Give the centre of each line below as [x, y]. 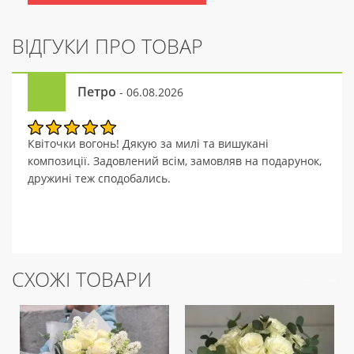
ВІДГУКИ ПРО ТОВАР [107, 46]
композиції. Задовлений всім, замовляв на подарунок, [175, 161]
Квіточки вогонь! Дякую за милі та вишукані [148, 143]
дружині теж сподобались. [99, 178]
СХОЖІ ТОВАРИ [82, 279]
